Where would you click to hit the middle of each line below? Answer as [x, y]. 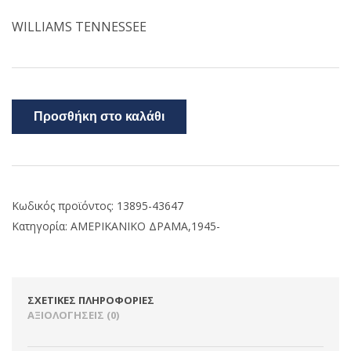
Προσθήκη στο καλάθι [99, 117]
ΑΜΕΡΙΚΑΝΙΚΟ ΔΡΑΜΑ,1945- [145, 226]
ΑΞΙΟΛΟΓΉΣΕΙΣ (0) [73, 315]
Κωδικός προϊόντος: [64, 206]
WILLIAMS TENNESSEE [79, 27]
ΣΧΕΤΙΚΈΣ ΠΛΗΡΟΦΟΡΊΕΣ [91, 300]
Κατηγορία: [41, 226]
